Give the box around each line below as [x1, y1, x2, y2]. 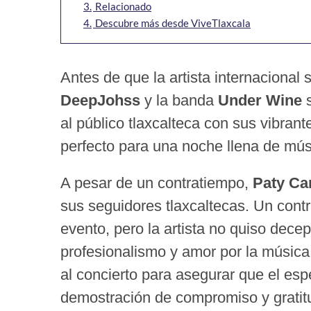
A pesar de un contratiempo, [60, 174, 253, 192]
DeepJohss [60, 92, 144, 110]
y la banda [144, 92, 218, 110]
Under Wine [218, 92, 302, 110]
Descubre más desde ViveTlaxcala [95, 17, 251, 30]
